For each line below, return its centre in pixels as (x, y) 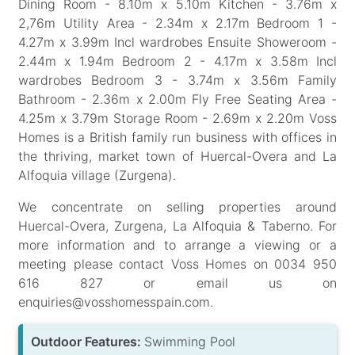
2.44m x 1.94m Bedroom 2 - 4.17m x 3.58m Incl (177, 61)
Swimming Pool (190, 341)
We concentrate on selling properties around (177, 206)
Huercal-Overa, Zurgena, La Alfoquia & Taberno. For (177, 225)
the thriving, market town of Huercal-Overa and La (177, 156)
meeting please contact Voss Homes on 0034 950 (177, 263)
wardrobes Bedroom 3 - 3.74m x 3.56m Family (177, 80)
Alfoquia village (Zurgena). (97, 175)
